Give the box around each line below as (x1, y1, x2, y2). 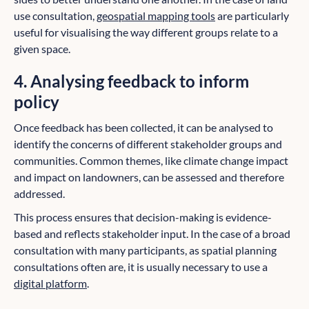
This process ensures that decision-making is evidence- (14, 210, 272, 224)
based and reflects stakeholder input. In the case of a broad (14, 227, 290, 241)
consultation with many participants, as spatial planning (14, 243, 277, 257)
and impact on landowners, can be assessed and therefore (14, 170, 284, 184)
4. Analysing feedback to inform (14, 71, 249, 92)
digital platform (14, 277, 87, 290)
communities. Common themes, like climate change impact (14, 154, 288, 168)
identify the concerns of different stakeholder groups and (14, 137, 282, 151)
